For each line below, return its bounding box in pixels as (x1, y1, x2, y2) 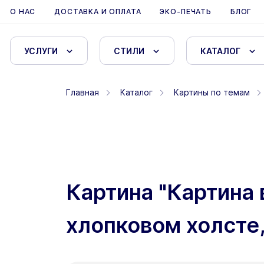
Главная (66, 87, 99, 97)
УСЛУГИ (24, 46, 58, 56)
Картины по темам (174, 87, 250, 97)
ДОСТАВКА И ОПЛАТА (54, 7, 141, 16)
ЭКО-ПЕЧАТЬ (160, 7, 212, 16)
